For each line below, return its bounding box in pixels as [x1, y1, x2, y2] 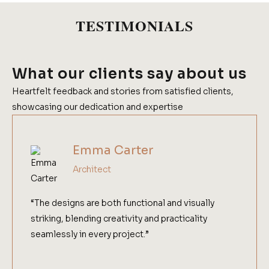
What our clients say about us [12, 65, 247, 83]
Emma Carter [73, 143, 154, 159]
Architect [73, 164, 111, 175]
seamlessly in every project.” [31, 229, 149, 240]
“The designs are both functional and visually [31, 198, 214, 209]
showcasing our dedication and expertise [12, 101, 183, 113]
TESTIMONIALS [76, 15, 193, 37]
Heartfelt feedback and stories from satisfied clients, [12, 86, 234, 97]
